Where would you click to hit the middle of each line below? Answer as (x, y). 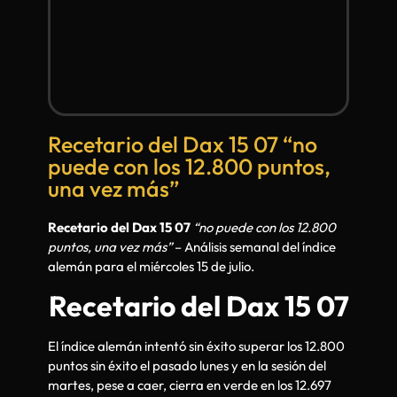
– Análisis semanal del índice (254, 247)
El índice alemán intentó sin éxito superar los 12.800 (196, 346)
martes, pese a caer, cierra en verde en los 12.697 (190, 385)
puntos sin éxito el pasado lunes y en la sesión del (187, 366)
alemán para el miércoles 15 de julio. (151, 266)
